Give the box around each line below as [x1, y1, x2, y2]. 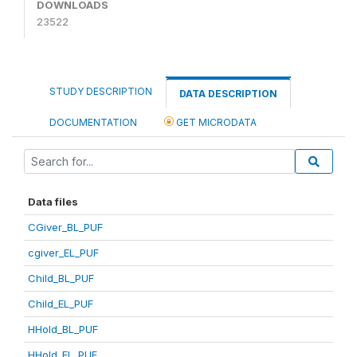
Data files [28, 195, 78, 208]
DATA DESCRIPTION [179, 88, 277, 100]
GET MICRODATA [174, 116, 257, 128]
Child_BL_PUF [28, 272, 94, 284]
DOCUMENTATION [49, 116, 137, 128]
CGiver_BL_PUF [28, 221, 103, 233]
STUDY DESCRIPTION [49, 85, 152, 97]
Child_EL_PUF [28, 297, 93, 310]
